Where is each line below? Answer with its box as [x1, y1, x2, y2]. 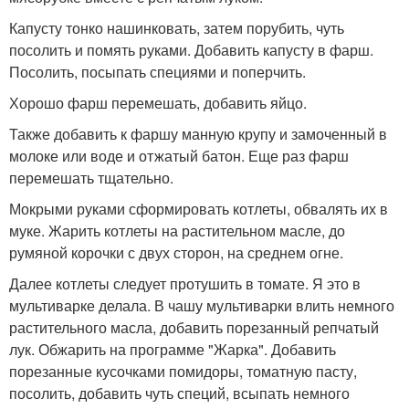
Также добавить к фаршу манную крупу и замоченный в [9, 122, 387, 144]
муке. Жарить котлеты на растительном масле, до [9, 219, 345, 241]
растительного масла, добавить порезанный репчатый [9, 316, 379, 338]
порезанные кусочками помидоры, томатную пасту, [9, 360, 357, 382]
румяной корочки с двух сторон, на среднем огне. [9, 241, 343, 263]
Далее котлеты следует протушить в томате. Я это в [9, 272, 361, 294]
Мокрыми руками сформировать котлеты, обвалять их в [9, 197, 388, 219]
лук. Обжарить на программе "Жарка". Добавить [9, 338, 336, 360]
